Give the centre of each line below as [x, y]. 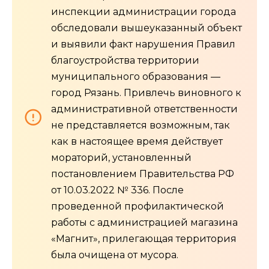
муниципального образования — [136, 77]
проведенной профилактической [138, 207]
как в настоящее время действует [137, 142]
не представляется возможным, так [141, 125]
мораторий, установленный [121, 158]
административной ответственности [144, 109]
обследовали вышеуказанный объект [147, 28]
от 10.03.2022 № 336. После [117, 190]
